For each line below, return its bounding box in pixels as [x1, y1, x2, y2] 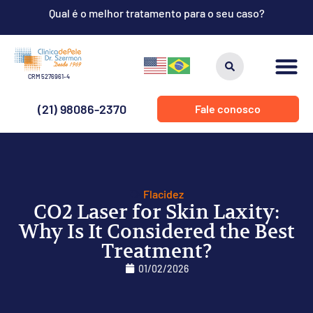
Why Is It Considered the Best [18, 219, 295, 244]
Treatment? [101, 238, 212, 263]
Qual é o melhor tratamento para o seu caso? [48, 6, 265, 20]
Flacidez [143, 187, 184, 201]
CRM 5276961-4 [28, 73, 70, 80]
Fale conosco [195, 102, 261, 115]
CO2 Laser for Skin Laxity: [34, 199, 279, 224]
